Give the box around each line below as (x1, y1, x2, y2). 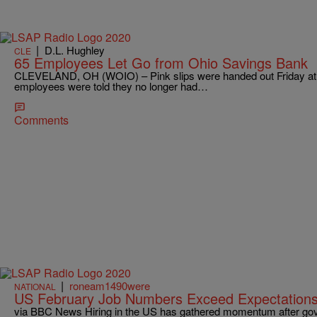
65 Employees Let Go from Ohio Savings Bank (14, 52, 308, 74)
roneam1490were (69, 277, 150, 293)
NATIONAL (14, 279, 56, 292)
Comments (14, 112, 69, 129)
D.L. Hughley (45, 42, 105, 58)
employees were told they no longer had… (14, 79, 208, 94)
